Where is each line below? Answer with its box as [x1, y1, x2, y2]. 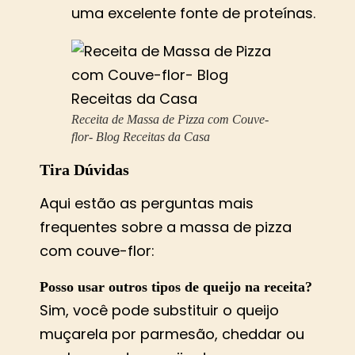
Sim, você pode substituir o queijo [40, 300, 279, 320]
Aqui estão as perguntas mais [40, 193, 254, 214]
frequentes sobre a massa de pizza [40, 217, 292, 238]
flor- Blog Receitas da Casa [71, 130, 210, 144]
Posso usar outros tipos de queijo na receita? [40, 278, 312, 295]
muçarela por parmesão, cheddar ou [40, 323, 304, 344]
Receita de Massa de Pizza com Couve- [71, 113, 269, 127]
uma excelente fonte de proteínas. [71, 3, 315, 24]
